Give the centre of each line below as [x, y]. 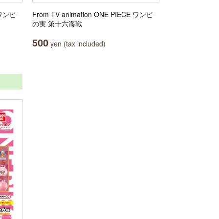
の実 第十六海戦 [57, 23]
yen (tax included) [77, 44]
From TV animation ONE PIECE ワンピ [93, 14]
